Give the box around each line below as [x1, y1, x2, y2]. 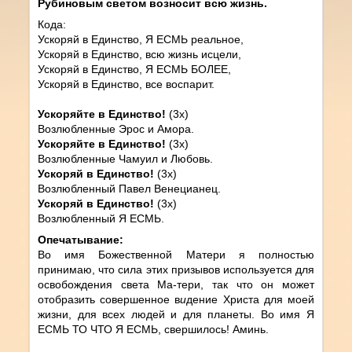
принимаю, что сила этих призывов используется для [38, 262, 314, 276]
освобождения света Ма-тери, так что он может [38, 277, 314, 291]
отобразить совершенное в [38, 292, 181, 306]
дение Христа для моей [186, 292, 314, 306]
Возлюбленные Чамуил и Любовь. [38, 152, 214, 165]
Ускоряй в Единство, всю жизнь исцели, [38, 47, 242, 60]
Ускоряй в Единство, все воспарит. [38, 77, 215, 90]
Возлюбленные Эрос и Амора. [38, 122, 195, 135]
